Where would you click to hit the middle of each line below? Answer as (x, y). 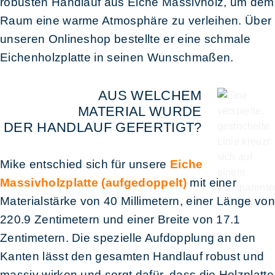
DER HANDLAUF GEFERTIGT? (103, 128)
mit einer (211, 183)
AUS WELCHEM (150, 96)
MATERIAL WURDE (140, 112)
